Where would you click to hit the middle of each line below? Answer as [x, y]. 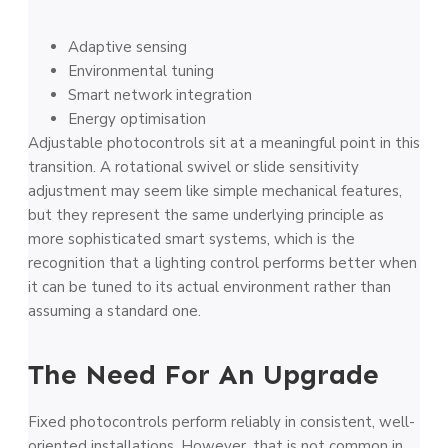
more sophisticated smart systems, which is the [191, 238]
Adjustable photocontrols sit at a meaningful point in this [224, 142]
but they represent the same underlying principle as [206, 214]
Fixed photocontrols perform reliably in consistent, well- [221, 421]
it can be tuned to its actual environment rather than [209, 286]
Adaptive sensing [127, 46]
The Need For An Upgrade [203, 374]
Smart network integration [160, 94]
